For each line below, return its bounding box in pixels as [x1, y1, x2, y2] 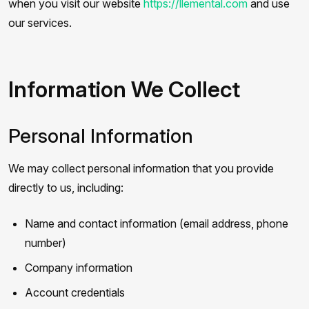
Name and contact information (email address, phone [25, 217, 288, 230]
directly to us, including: [8, 181, 123, 195]
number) [25, 236, 66, 250]
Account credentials [25, 286, 125, 299]
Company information [25, 261, 132, 275]
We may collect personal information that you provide [8, 161, 274, 175]
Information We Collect [8, 76, 240, 103]
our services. [8, 16, 72, 30]
